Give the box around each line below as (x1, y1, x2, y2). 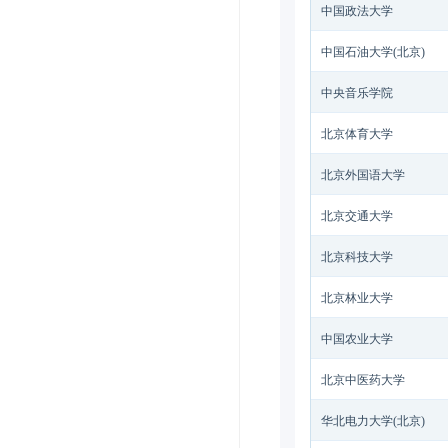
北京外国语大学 (321, 168, 405, 182)
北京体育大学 (321, 127, 393, 141)
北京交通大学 (321, 209, 393, 223)
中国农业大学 (321, 332, 393, 346)
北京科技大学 (321, 250, 393, 264)
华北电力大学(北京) (321, 414, 425, 428)
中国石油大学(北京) (321, 45, 425, 59)
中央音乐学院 (321, 86, 393, 100)
